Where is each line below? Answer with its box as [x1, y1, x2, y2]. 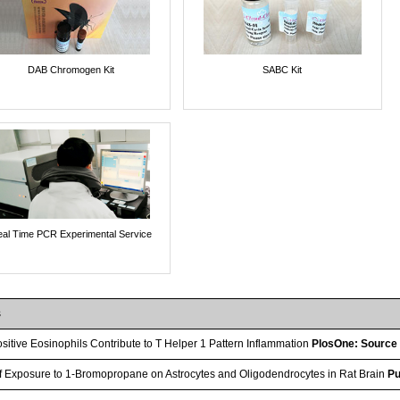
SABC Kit [262, 63, 303, 75]
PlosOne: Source [312, 337, 398, 350]
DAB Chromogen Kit [27, 63, 114, 75]
